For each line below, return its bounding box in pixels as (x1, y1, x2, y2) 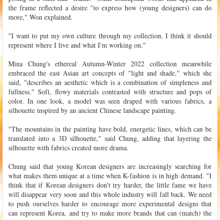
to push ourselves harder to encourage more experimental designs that (8, 198, 212, 208)
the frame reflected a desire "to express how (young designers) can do (8, 2, 212, 12)
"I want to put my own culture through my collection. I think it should (8, 30, 212, 40)
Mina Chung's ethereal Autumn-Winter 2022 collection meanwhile (8, 58, 212, 68)
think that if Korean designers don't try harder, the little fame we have (8, 180, 212, 190)
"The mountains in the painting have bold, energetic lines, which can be (8, 124, 212, 134)
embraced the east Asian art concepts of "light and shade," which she (8, 68, 212, 78)
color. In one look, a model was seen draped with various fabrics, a (8, 96, 212, 106)
